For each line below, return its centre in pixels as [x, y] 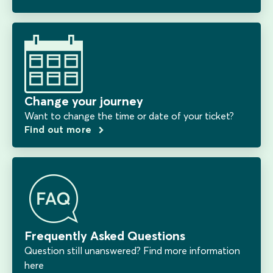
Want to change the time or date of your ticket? [129, 116]
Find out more [59, 129]
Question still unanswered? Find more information [132, 251]
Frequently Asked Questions [105, 236]
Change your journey [84, 101]
